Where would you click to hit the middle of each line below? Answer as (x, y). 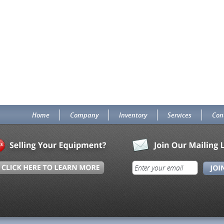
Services (179, 115)
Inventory (133, 115)
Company (84, 115)
